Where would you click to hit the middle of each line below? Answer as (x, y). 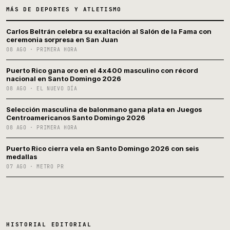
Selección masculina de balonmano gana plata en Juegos (104, 110)
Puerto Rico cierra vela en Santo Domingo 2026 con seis (102, 149)
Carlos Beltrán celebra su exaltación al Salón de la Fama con (109, 32)
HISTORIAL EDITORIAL (49, 225)
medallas (22, 157)
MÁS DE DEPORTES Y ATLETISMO (64, 9)
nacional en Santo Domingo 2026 (64, 79)
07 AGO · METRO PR (35, 167)
